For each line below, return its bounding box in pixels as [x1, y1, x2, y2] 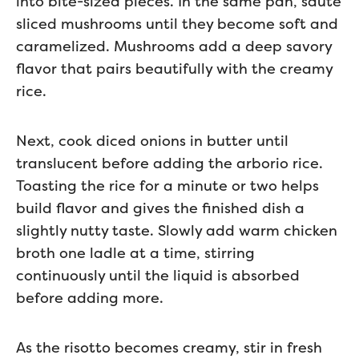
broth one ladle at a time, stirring [16, 244, 255, 262]
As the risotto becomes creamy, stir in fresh [16, 338, 322, 357]
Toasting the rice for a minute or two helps [16, 176, 319, 195]
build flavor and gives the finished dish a [16, 199, 305, 217]
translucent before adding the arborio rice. [16, 154, 323, 172]
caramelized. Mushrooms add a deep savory [16, 37, 332, 55]
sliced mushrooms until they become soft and [16, 14, 338, 33]
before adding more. [16, 288, 163, 307]
